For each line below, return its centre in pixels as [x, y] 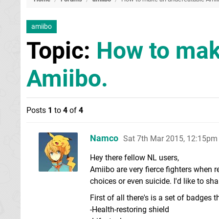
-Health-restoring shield [130, 209]
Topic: [61, 51]
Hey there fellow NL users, [134, 158]
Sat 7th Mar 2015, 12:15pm [170, 139]
